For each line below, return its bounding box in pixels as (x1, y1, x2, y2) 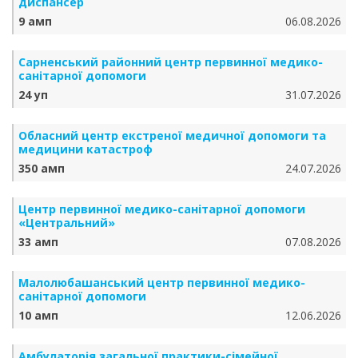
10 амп (18, 308, 58, 323)
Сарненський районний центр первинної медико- (18, 54, 323, 70)
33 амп (18, 234, 58, 249)
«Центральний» (18, 215, 115, 230)
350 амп (18, 161, 65, 176)
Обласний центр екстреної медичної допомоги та (18, 128, 326, 143)
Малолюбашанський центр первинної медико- (18, 275, 305, 290)
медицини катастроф (18, 141, 153, 157)
